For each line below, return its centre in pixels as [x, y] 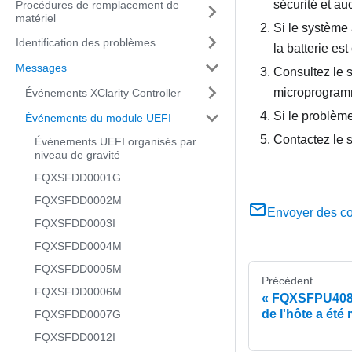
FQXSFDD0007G [78, 314]
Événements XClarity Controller [103, 92]
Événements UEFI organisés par [115, 141]
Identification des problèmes [86, 42]
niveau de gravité [77, 155]
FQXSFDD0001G [78, 178]
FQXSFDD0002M [78, 200]
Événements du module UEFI [98, 117]
